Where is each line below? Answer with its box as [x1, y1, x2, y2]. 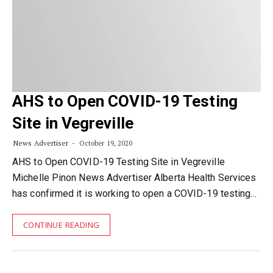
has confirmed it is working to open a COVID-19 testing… [12, 188, 257, 199]
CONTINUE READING [23, 219, 100, 230]
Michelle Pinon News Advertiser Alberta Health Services [12, 172, 257, 183]
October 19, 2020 [77, 139, 133, 147]
